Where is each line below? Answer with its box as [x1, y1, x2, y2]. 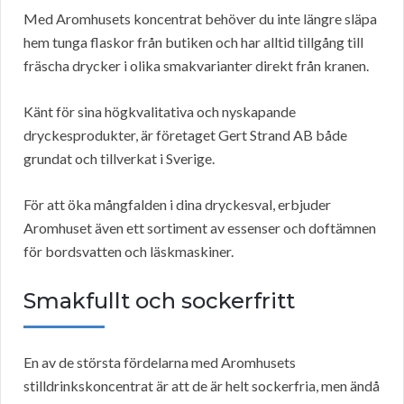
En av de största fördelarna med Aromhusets [23, 353, 296, 372]
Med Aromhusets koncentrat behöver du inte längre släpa [23, 10, 377, 28]
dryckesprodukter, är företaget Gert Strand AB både [23, 126, 347, 144]
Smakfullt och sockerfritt [23, 288, 295, 315]
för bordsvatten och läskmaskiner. [23, 243, 234, 261]
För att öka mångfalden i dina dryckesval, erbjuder [23, 196, 331, 214]
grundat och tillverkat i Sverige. [23, 150, 215, 168]
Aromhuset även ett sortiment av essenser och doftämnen [23, 219, 376, 237]
